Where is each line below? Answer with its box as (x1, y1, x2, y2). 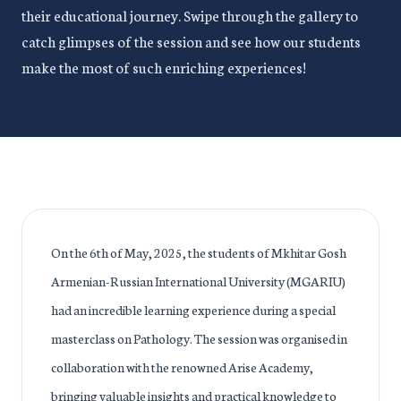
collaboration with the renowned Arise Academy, (51, 358, 313, 376)
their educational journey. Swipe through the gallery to (21, 4, 358, 25)
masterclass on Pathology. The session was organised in (51, 329, 347, 347)
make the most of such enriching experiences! (21, 56, 306, 77)
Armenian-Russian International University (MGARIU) (51, 272, 346, 290)
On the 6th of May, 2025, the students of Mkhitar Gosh (51, 243, 346, 261)
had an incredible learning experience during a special (51, 301, 336, 319)
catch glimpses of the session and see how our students (21, 30, 361, 51)
